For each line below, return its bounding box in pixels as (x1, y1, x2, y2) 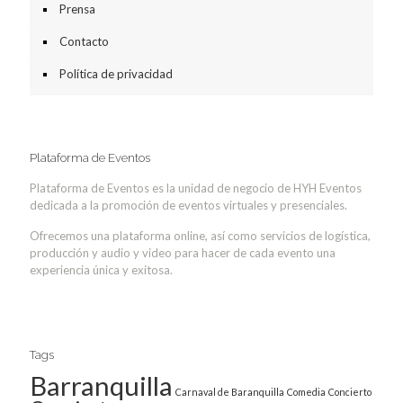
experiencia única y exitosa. (30, 262, 173, 277)
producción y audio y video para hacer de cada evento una (30, 245, 336, 260)
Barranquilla (30, 369, 173, 401)
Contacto (59, 33, 109, 49)
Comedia (287, 385, 326, 398)
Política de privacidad (59, 66, 173, 81)
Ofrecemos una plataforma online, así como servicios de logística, (30, 228, 371, 243)
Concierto (328, 385, 372, 398)
